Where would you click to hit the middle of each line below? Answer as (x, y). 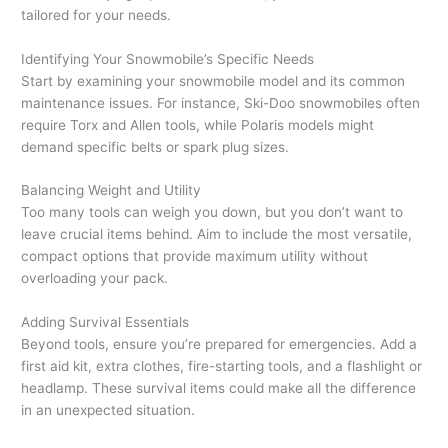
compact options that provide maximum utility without (195, 256)
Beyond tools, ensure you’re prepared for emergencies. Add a (219, 344)
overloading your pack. (95, 278)
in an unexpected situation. (108, 410)
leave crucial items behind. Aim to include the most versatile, (217, 234)
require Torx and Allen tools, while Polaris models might (198, 124)
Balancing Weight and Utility (111, 190)
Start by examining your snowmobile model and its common (213, 80)
